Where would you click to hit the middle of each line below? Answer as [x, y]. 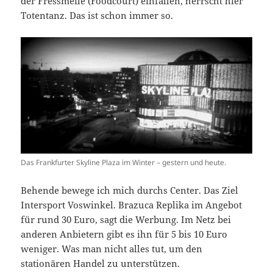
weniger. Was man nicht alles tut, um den [112, 248]
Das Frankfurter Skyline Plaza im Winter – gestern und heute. [124, 162]
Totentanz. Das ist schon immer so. [97, 16]
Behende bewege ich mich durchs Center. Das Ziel [130, 190]
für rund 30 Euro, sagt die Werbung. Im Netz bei [126, 219]
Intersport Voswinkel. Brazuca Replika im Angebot [132, 204]
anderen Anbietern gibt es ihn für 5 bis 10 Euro [124, 234]
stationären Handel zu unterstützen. [101, 263]
